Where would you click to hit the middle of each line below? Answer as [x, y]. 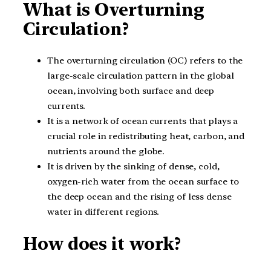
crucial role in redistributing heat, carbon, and [146, 136]
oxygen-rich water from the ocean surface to [143, 182]
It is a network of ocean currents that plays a [143, 121]
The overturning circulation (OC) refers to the [145, 61]
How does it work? [102, 243]
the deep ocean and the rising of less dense [139, 197]
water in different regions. [103, 212]
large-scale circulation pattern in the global [141, 76]
